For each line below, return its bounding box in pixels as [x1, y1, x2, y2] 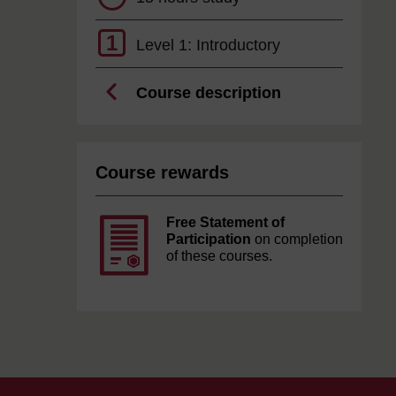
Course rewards [95, 163, 229, 182]
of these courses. [166, 248, 272, 263]
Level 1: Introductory [136, 36, 280, 54]
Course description [136, 84, 281, 102]
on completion [251, 232, 343, 247]
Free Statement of [166, 215, 285, 230]
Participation [166, 232, 251, 247]
